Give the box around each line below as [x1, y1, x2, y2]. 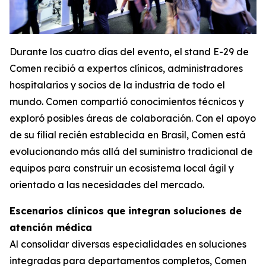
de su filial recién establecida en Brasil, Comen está [9, 128, 246, 141]
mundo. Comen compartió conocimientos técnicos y [9, 95, 244, 107]
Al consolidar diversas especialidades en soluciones [9, 237, 246, 250]
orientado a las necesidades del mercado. [9, 178, 204, 191]
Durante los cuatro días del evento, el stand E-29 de [9, 45, 249, 58]
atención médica [9, 221, 92, 233]
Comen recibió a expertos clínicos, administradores [9, 62, 243, 74]
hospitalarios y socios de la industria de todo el [9, 78, 225, 91]
